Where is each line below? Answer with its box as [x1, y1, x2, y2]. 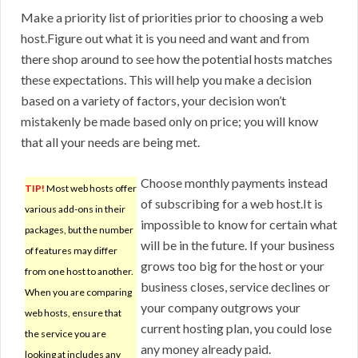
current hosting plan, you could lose [141, 320, 332, 336]
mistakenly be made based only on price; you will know [21, 113, 318, 129]
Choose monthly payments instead [141, 175, 328, 191]
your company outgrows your [141, 300, 300, 316]
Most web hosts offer [45, 182, 137, 195]
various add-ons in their [25, 203, 125, 216]
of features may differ [25, 245, 117, 257]
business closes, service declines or [141, 279, 330, 295]
